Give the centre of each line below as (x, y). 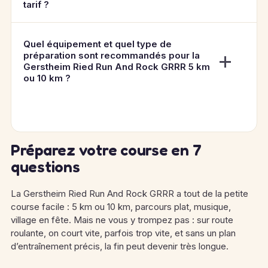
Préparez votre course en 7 (106, 150)
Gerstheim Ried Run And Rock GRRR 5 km (117, 67)
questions (45, 167)
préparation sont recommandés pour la (112, 55)
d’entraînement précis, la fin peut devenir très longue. (120, 246)
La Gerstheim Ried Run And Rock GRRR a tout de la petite (130, 194)
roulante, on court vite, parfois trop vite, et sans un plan (123, 233)
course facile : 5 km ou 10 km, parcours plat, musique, (121, 207)
